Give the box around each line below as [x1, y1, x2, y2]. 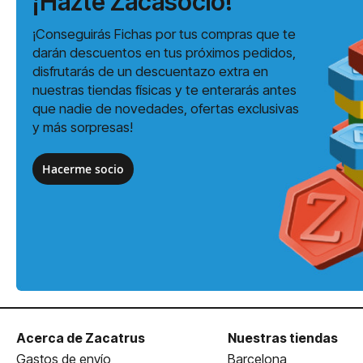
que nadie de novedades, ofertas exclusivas [32, 100, 299, 117]
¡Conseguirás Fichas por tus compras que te [32, 26, 296, 42]
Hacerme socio [42, 161, 124, 177]
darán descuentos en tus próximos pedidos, [32, 45, 296, 61]
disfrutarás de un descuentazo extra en [32, 63, 268, 79]
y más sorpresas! [32, 119, 133, 135]
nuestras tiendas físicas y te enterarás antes [32, 82, 297, 98]
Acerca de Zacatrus [16, 330, 145, 346]
